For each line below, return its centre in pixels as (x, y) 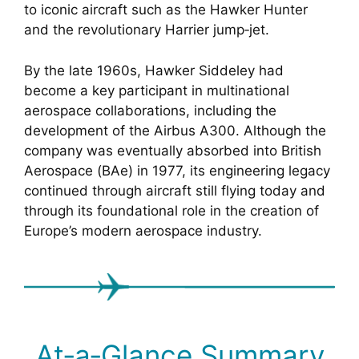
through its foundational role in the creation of (171, 210)
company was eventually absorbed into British (173, 150)
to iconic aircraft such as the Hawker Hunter (166, 10)
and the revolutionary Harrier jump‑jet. (147, 30)
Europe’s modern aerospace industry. (143, 230)
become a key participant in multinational (157, 90)
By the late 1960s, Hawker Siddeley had (154, 70)
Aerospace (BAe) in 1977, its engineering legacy (177, 170)
